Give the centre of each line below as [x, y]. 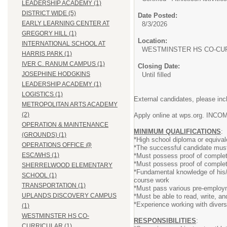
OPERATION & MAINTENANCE [65, 125]
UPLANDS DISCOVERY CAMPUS [69, 196]
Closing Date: [159, 66]
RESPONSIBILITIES [165, 221]
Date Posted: [158, 15]
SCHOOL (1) [39, 176]
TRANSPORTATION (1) [54, 186]
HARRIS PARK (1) [47, 54]
